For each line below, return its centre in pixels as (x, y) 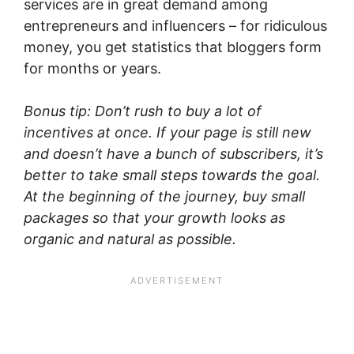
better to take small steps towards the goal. (172, 175)
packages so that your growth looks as (154, 217)
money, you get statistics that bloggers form (173, 47)
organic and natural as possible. (130, 239)
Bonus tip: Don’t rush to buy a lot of (143, 111)
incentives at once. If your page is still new (168, 132)
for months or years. (92, 68)
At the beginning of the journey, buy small (164, 196)
